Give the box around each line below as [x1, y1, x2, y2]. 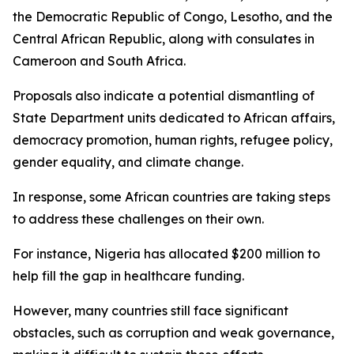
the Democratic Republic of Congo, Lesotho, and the [13, 9, 333, 24]
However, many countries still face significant [13, 303, 288, 318]
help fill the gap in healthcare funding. [13, 268, 244, 284]
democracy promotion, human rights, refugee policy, [13, 132, 333, 148]
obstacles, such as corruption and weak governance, [13, 325, 334, 341]
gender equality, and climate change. [13, 154, 243, 170]
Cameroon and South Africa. [13, 53, 186, 69]
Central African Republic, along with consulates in [13, 31, 314, 47]
